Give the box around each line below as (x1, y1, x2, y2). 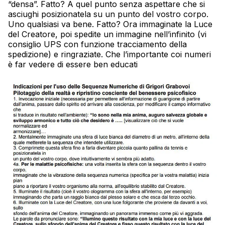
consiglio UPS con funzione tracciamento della (8, 39, 187, 49)
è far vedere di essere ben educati (8, 59, 138, 69)
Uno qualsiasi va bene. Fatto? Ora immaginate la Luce (8, 19, 212, 29)
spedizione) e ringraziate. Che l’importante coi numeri (8, 49, 211, 59)
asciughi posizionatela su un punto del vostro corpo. (8, 9, 208, 19)
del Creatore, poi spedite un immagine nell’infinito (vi (8, 29, 206, 39)
